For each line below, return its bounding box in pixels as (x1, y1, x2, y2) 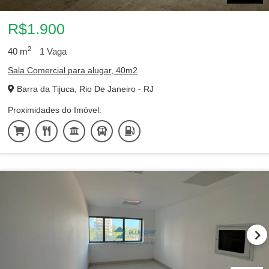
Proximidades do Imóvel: (8, 105, 101, 115)
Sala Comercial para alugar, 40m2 (8, 65, 138, 75)
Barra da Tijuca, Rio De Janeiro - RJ (14, 84, 154, 94)
